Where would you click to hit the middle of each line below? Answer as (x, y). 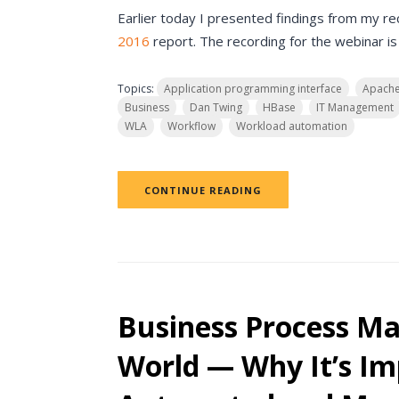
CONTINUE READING (203, 190)
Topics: (137, 89)
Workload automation (292, 126)
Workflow (191, 126)
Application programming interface (253, 89)
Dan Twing (216, 107)
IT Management (355, 107)
